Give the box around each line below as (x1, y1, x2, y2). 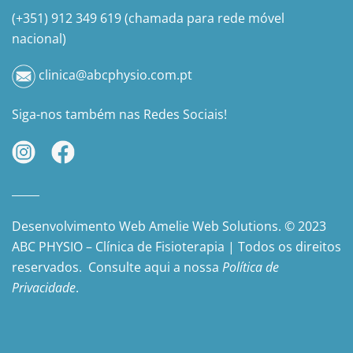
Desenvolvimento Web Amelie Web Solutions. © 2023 (12, 217, 326, 236)
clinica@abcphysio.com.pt (35, 66, 192, 84)
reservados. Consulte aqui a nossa (12, 258, 222, 277)
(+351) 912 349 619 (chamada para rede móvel (12, 9, 284, 28)
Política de (222, 258, 279, 277)
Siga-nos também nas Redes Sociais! (12, 106, 227, 124)
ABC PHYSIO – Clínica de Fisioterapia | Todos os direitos (12, 238, 341, 256)
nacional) (12, 30, 66, 48)
